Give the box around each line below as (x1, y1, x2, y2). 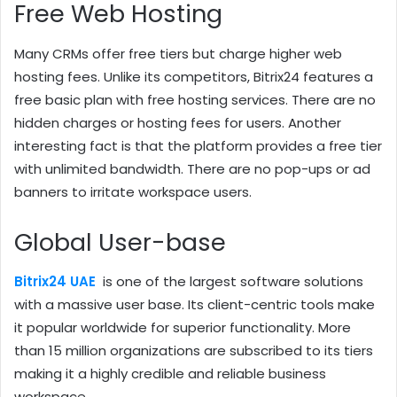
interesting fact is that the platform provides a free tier (14, 136, 382, 155)
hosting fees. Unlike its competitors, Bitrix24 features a (14, 66, 373, 86)
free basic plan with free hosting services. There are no (14, 90, 376, 109)
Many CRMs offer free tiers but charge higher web (14, 43, 342, 63)
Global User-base (14, 225, 226, 259)
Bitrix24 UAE (14, 272, 96, 292)
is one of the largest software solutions (96, 272, 363, 292)
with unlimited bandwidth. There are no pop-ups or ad (14, 159, 370, 178)
